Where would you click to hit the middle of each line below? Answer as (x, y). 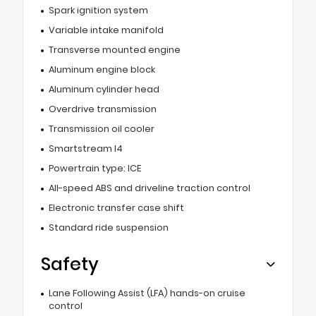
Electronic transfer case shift (116, 207)
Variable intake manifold (106, 30)
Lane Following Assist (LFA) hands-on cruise (147, 293)
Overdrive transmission (102, 109)
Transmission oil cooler (101, 128)
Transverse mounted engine (114, 49)
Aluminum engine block (102, 69)
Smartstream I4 (85, 148)
